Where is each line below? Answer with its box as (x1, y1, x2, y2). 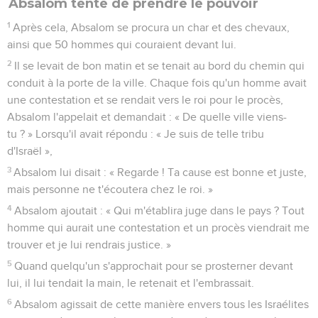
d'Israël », (7, 145, 53, 157)
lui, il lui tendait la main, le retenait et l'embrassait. (7, 277, 254, 289)
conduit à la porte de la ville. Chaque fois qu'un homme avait (7, 77, 307, 89)
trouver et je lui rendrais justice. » (7, 238, 171, 251)
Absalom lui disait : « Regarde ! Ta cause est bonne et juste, (13, 166, 307, 178)
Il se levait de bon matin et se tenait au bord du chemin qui (14, 60, 305, 72)
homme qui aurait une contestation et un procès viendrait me (7, 221, 309, 234)
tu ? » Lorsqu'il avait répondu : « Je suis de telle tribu (7, 128, 264, 140)
